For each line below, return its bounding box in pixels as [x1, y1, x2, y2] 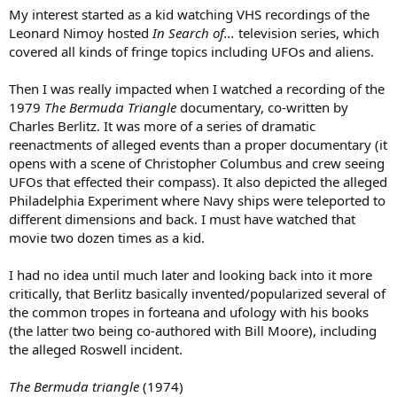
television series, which [235, 23, 379, 42]
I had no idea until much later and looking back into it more [9, 265, 372, 284]
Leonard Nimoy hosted [9, 23, 152, 42]
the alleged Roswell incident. [9, 339, 183, 358]
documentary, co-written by [176, 97, 348, 116]
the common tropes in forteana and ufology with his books [9, 302, 369, 321]
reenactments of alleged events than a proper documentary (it [9, 135, 387, 153]
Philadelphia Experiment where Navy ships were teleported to [9, 191, 385, 209]
